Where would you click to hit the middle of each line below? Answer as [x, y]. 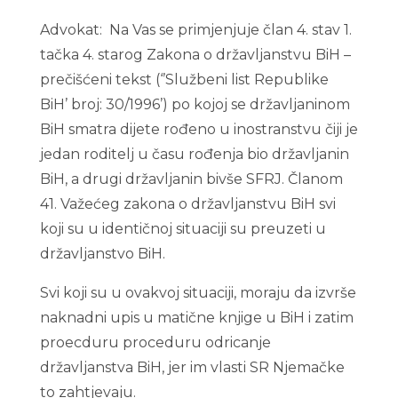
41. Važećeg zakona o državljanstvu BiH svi [187, 204]
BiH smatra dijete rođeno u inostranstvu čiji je [199, 129]
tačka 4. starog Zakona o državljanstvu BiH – [195, 55]
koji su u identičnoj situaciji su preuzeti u [183, 229]
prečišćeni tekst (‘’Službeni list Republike [184, 80]
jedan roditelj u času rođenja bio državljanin [194, 154]
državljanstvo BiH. [102, 254]
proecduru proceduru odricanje [155, 342]
